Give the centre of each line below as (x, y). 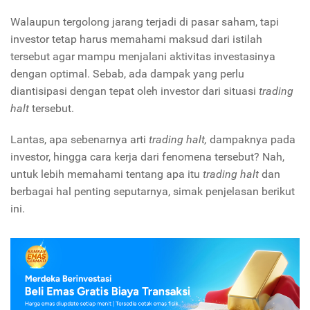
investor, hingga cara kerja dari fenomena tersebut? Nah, (147, 157)
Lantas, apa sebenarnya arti (78, 140)
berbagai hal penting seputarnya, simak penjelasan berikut (153, 192)
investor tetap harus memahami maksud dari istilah (136, 39)
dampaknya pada (253, 140)
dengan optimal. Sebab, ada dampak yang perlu (127, 74)
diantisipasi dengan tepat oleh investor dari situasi (133, 91)
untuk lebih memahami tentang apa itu (105, 174)
